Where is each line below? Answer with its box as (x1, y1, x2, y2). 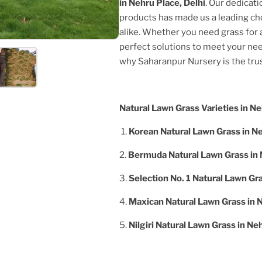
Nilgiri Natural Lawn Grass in (129, 219, 247, 230)
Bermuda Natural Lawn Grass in (128, 149, 260, 160)
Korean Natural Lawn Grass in (129, 126, 251, 137)
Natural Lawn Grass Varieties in (119, 102, 250, 113)
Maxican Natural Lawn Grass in (129, 196, 257, 207)
